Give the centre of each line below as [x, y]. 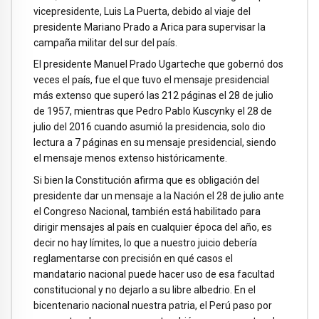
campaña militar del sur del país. [105, 42]
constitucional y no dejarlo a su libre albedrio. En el [145, 290]
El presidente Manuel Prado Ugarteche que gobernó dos [158, 64]
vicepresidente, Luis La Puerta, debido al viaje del [142, 11]
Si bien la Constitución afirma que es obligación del [146, 180]
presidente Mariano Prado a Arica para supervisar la [150, 27]
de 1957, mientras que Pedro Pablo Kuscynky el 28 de [153, 111]
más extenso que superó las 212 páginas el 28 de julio [153, 96]
